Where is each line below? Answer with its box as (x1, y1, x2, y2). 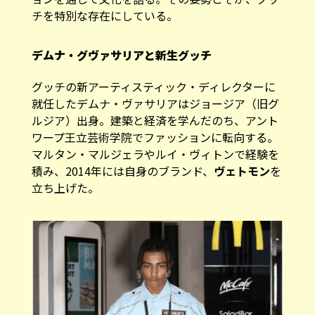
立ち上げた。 (31, 169, 99, 186)
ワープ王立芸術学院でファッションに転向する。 (31, 119, 278, 136)
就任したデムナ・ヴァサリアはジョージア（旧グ (31, 85, 279, 102)
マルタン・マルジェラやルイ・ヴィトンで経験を (31, 136, 279, 153)
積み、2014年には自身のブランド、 (31, 153, 214, 169)
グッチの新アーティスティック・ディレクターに (31, 68, 276, 85)
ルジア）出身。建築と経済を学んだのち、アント (31, 102, 278, 119)
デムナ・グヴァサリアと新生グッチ (31, 37, 212, 53)
